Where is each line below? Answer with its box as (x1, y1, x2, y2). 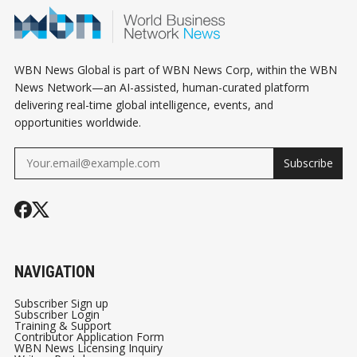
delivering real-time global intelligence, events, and (14, 97, 273, 113)
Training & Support (14, 318, 112, 334)
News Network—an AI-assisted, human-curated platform (14, 80, 309, 96)
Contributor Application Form (14, 329, 164, 345)
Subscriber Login (14, 307, 100, 323)
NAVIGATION (14, 262, 95, 282)
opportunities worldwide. (14, 115, 141, 131)
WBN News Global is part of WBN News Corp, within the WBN (14, 62, 337, 78)
